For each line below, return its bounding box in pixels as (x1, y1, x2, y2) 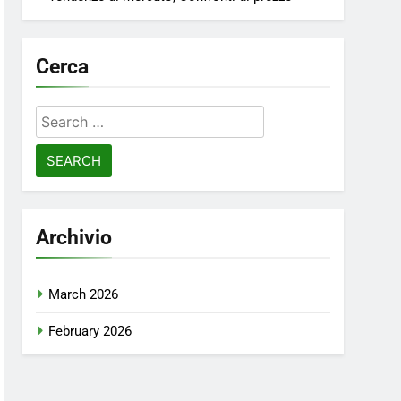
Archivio (36, 225, 113, 250)
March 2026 (48, 286, 119, 303)
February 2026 (48, 323, 132, 339)
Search (35, 107, 87, 126)
